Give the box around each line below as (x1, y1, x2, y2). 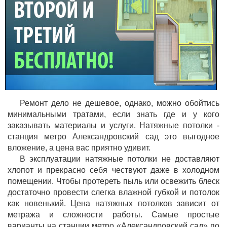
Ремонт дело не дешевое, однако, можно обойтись (20, 99, 219, 107)
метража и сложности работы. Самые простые (8, 210, 219, 219)
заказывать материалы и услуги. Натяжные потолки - (8, 121, 219, 130)
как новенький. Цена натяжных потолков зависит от (8, 199, 219, 208)
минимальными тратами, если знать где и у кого (8, 110, 219, 119)
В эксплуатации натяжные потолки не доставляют (20, 155, 219, 163)
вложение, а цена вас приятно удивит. (8, 143, 155, 152)
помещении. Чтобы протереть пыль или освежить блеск (8, 177, 219, 185)
